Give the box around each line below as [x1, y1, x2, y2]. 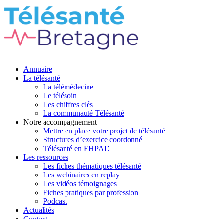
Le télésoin [43, 91, 77, 100]
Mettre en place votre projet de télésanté [43, 127, 165, 135]
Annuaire [23, 65, 52, 73]
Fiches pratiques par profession [43, 188, 138, 197]
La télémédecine [43, 83, 93, 91]
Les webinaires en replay [43, 171, 120, 179]
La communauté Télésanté [43, 109, 124, 117]
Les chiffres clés [43, 100, 93, 109]
